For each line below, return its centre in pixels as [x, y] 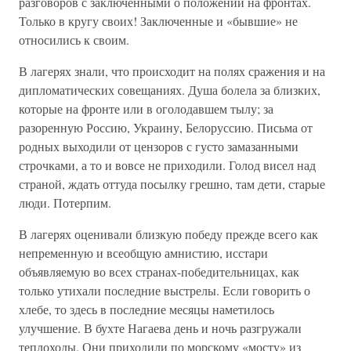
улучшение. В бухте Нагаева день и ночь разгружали [160, 328]
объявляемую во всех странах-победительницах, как [159, 271]
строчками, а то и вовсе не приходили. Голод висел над [167, 165]
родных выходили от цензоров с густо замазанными [159, 146]
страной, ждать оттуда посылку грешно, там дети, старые [172, 184]
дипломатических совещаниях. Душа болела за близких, [170, 90]
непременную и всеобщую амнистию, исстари [143, 253]
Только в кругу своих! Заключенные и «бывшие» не [158, 21]
